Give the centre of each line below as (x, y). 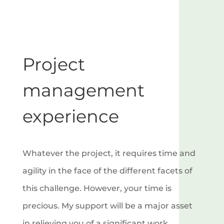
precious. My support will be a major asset (107, 205)
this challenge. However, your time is (97, 188)
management (83, 90)
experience (70, 116)
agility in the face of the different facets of (107, 170)
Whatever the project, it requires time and (109, 153)
